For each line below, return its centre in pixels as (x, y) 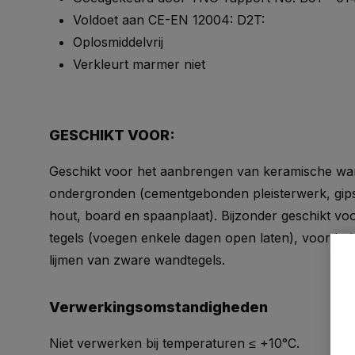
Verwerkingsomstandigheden (158, 307)
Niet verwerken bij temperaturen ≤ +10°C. (174, 343)
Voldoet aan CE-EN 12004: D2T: (169, 20)
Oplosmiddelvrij (118, 42)
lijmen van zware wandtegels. (137, 260)
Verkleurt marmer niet (139, 64)
